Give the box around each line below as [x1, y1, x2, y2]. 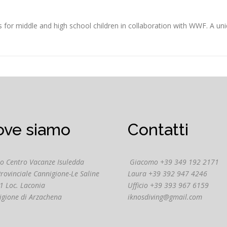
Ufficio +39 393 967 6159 [127, 180, 209, 190]
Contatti [127, 120, 188, 139]
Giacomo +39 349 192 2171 [129, 157, 219, 167]
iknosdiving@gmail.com [127, 192, 202, 202]
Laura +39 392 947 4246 [127, 168, 207, 178]
